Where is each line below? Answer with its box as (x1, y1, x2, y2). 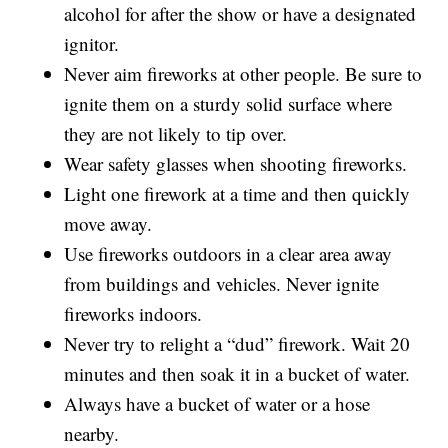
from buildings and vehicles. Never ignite (64, 270, 380, 296)
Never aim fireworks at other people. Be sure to (64, 60, 423, 86)
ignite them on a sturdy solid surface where (64, 90, 393, 116)
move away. (64, 210, 159, 236)
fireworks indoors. (64, 300, 209, 326)
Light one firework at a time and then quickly (64, 180, 411, 206)
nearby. (64, 420, 126, 446)
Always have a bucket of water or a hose (64, 390, 371, 416)
